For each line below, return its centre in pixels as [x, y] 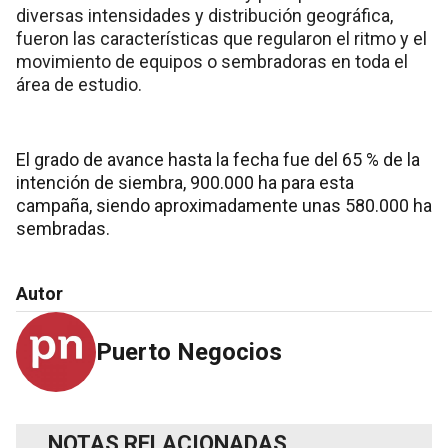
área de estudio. [79, 85]
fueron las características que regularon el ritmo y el [221, 39]
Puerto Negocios [189, 352]
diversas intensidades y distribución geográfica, [204, 16]
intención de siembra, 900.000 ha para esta [185, 183]
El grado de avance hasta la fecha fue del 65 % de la [218, 160]
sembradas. [63, 229]
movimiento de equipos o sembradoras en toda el [212, 62]
